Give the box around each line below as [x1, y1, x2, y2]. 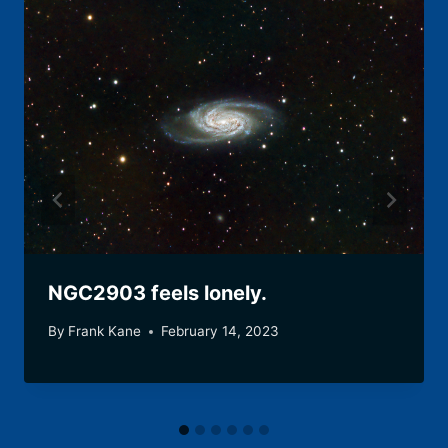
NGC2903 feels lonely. [48, 280, 267, 305]
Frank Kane [68, 323, 142, 340]
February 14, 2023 [161, 323, 280, 340]
